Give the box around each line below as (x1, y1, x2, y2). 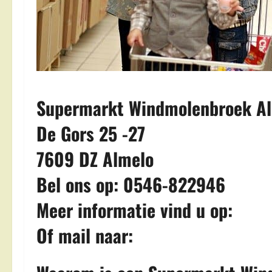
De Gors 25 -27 (36, 120, 145, 147)
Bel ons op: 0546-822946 (36, 171, 225, 198)
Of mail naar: (36, 222, 138, 249)
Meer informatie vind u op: (36, 196, 237, 223)
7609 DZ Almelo (36, 145, 154, 172)
